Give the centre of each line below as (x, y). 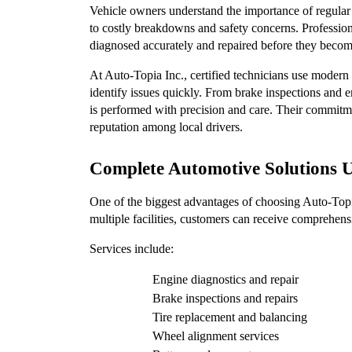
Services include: (132, 248)
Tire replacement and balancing (230, 317)
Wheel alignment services (216, 335)
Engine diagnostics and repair (225, 279)
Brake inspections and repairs (225, 298)
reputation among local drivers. (166, 126)
